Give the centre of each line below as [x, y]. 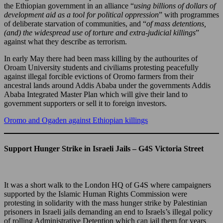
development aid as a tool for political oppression [81, 14]
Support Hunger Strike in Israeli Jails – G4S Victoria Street [104, 148]
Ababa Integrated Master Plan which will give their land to [96, 94]
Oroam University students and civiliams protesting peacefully [101, 67]
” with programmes [189, 14]
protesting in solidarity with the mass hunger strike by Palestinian [106, 203]
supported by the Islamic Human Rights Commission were [96, 194]
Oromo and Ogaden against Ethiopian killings [76, 120]
